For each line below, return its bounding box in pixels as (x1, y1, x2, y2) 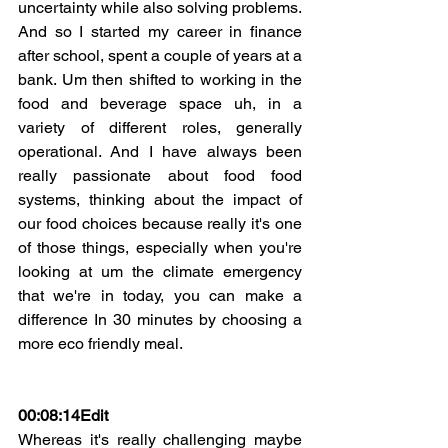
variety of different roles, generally (18, 117, 302, 137)
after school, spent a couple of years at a (18, 45, 302, 65)
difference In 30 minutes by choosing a (18, 309, 302, 329)
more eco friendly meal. (18, 333, 183, 353)
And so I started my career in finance (18, 21, 302, 41)
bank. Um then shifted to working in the (18, 69, 302, 89)
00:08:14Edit (18, 405, 108, 425)
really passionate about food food (18, 165, 302, 185)
